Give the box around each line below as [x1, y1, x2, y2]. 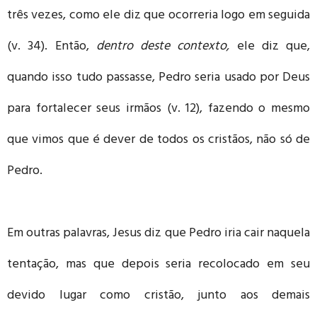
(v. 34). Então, [7, 35, 96, 59]
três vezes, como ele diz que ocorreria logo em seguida [7, 4, 310, 28]
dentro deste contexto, [96, 35, 237, 59]
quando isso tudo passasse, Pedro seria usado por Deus [7, 66, 310, 91]
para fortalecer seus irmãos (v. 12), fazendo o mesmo [7, 97, 310, 122]
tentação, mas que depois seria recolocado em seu [7, 253, 310, 277]
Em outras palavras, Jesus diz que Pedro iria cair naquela [7, 221, 310, 246]
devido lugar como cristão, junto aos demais [7, 284, 310, 309]
